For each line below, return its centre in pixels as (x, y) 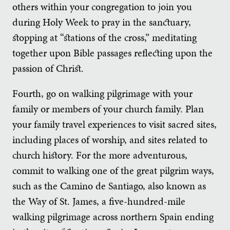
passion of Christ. (48, 68)
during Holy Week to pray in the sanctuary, (102, 22)
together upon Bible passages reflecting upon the (112, 53)
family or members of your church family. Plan (108, 109)
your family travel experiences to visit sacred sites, (114, 124)
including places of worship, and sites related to (110, 139)
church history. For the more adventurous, (100, 155)
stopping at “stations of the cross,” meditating (104, 37)
